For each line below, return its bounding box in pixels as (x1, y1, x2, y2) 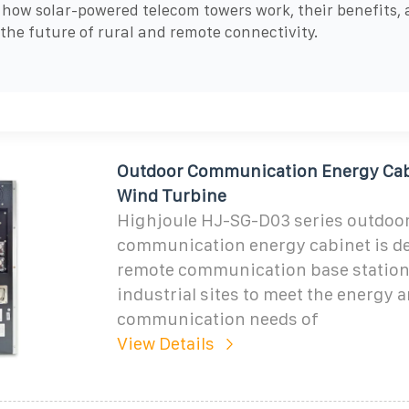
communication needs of (116, 309, 319, 329)
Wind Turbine (116, 185, 226, 205)
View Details (116, 333, 215, 353)
